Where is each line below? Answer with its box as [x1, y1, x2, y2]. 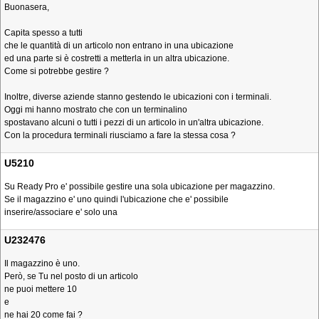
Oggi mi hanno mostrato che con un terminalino [4, 105, 187, 115]
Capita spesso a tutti [4, 28, 83, 38]
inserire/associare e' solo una [4, 207, 117, 217]
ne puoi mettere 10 [4, 284, 77, 294]
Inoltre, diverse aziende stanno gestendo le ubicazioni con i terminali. [4, 92, 271, 102]
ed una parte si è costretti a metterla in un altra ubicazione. [4, 53, 229, 63]
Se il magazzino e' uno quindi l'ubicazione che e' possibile [4, 194, 229, 204]
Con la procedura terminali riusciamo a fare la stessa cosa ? [4, 130, 236, 140]
